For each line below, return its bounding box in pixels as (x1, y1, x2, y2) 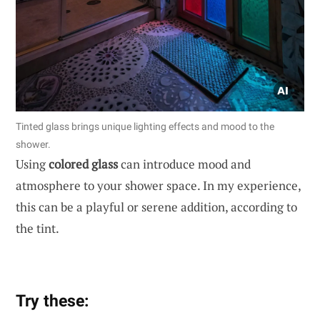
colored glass (49, 155, 118, 172)
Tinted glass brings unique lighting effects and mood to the (16, 120, 274, 132)
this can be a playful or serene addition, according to (16, 198, 297, 215)
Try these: (16, 290, 89, 311)
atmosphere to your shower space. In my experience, (16, 176, 301, 194)
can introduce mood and (118, 155, 251, 172)
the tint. (16, 219, 59, 236)
